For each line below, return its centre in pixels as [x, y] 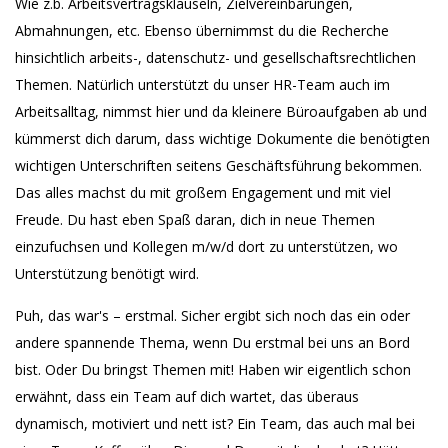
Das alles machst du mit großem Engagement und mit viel [203, 192]
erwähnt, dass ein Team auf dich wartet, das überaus [187, 396]
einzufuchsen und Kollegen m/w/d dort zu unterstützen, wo [206, 246]
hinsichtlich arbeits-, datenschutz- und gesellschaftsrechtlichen [215, 57]
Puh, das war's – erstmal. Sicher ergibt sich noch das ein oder [212, 315]
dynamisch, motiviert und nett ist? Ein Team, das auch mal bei [215, 423]
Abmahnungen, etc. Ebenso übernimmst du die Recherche [202, 30]
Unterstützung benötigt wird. [107, 273]
